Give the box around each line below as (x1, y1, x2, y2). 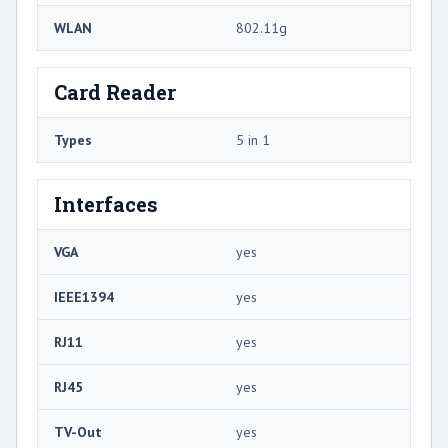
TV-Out (54, 422, 102, 441)
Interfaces (54, 190, 158, 217)
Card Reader (54, 78, 176, 105)
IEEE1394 (54, 287, 114, 306)
